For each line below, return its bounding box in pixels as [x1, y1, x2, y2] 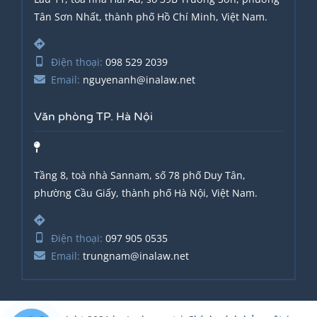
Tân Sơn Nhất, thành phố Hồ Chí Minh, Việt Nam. [34, 9, 268, 23]
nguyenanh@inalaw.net [80, 72, 196, 86]
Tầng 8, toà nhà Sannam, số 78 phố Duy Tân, [34, 168, 246, 182]
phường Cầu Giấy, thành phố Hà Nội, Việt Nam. [34, 185, 258, 200]
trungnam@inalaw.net [80, 248, 190, 263]
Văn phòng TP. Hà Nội [34, 109, 154, 124]
